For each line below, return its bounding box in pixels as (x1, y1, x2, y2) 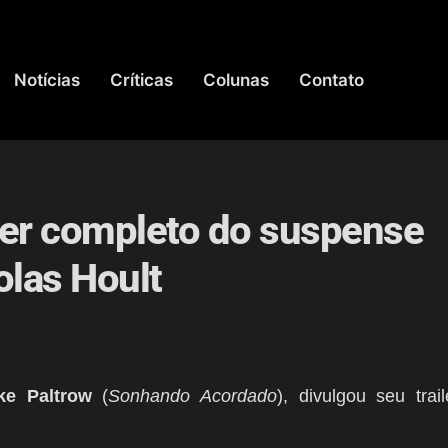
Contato (299, 69, 365, 90)
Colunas (203, 69, 270, 90)
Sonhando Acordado (108, 386, 277, 406)
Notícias (14, 69, 81, 90)
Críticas (110, 69, 174, 90)
